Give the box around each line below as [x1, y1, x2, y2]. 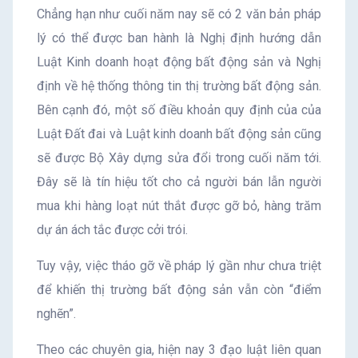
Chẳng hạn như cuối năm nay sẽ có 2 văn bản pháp [37, 6, 321, 22]
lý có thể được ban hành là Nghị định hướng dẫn [37, 30, 321, 46]
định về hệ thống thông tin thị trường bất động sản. [37, 78, 321, 93]
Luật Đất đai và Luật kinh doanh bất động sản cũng [37, 125, 321, 141]
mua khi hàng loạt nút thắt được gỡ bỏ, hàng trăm [37, 197, 321, 213]
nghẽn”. [37, 305, 76, 321]
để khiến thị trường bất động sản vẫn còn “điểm [37, 281, 321, 297]
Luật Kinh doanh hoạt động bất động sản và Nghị [37, 54, 321, 70]
